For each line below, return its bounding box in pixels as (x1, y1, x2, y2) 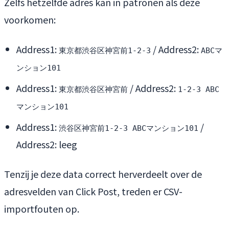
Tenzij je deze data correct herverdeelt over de (4, 167, 202, 180)
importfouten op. (4, 201, 79, 215)
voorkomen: (4, 12, 56, 26)
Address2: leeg (16, 137, 77, 151)
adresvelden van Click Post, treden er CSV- (4, 184, 182, 198)
